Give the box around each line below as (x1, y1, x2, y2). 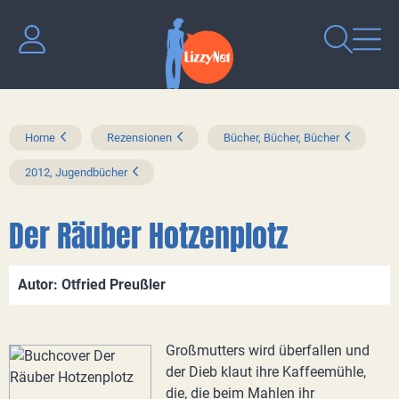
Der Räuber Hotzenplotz (9, 213, 288, 258)
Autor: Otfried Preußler (18, 276, 166, 293)
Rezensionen (107, 131, 172, 144)
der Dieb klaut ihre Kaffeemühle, (166, 363, 366, 380)
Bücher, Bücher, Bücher (224, 131, 339, 144)
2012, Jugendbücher (25, 166, 127, 179)
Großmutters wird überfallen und (166, 342, 370, 359)
